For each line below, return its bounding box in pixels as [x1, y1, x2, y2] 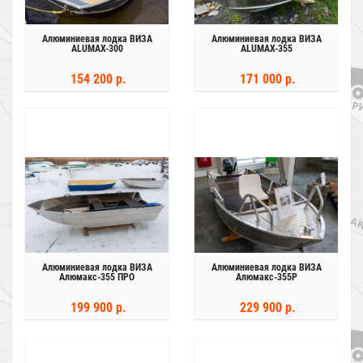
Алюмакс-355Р [235, 271, 297, 283]
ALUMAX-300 [70, 43, 123, 54]
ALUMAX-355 [240, 43, 293, 54]
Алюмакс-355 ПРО [59, 271, 135, 283]
